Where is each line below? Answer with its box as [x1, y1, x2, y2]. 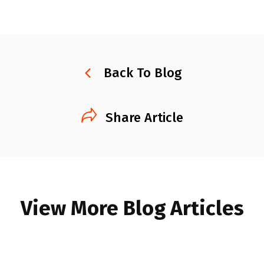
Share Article [105, 110, 183, 126]
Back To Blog [103, 65, 181, 81]
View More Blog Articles [20, 196, 244, 220]
